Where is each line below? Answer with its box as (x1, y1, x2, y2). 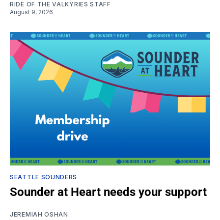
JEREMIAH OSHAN (10, 211, 68, 219)
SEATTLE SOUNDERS (10, 173, 78, 181)
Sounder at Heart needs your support (10, 185, 207, 199)
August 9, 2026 (10, 8, 53, 16)
